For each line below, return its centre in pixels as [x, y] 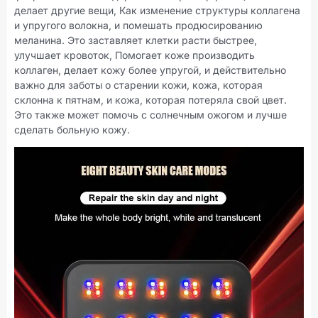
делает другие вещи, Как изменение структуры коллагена [157, 10]
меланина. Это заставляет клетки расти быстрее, [136, 40]
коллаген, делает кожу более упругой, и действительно [150, 70]
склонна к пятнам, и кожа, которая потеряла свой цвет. [150, 99]
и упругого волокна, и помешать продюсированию [138, 25]
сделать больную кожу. [72, 129]
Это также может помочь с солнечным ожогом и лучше [150, 114]
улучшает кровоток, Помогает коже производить [135, 55]
